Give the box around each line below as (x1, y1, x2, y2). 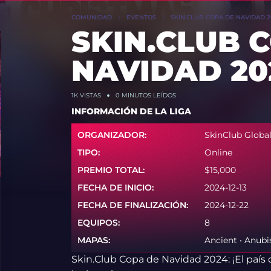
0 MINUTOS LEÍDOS (115, 91, 176, 99)
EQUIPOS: (77, 217, 120, 228)
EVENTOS (126, 13, 156, 21)
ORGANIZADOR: (77, 129, 146, 140)
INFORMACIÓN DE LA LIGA (71, 105, 191, 117)
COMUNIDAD (71, 13, 112, 21)
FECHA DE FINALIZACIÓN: (77, 200, 188, 211)
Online (204, 147, 232, 158)
